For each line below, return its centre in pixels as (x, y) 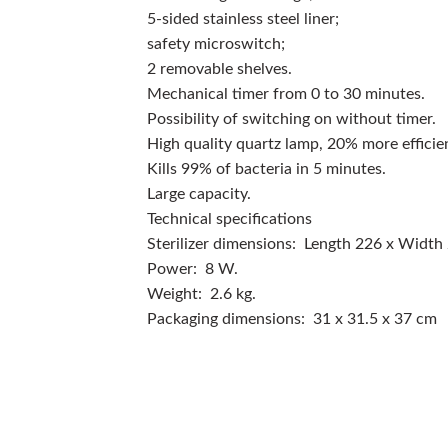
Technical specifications (229, 219)
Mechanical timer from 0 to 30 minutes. (286, 94)
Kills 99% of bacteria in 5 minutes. (266, 169)
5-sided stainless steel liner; (243, 19)
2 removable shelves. (219, 69)
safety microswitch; (216, 44)
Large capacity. (199, 194)
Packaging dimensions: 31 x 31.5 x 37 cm (292, 319)
